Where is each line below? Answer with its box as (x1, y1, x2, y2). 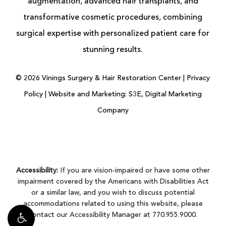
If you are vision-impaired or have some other (58, 167, 210, 175)
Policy (24, 91, 43, 98)
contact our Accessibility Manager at (29, 211, 152, 219)
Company (97, 107, 129, 115)
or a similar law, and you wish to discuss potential (31, 189, 195, 197)
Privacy (187, 75, 210, 82)
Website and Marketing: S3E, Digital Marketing (48, 91, 202, 98)
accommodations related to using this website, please (23, 200, 203, 208)
